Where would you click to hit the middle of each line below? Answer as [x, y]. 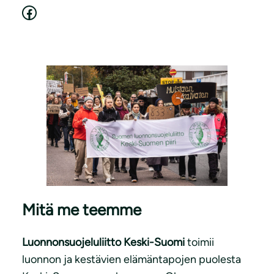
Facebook [25, 12]
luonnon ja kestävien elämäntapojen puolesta [131, 260]
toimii [199, 243]
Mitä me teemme [82, 209]
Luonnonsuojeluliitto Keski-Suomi [103, 243]
